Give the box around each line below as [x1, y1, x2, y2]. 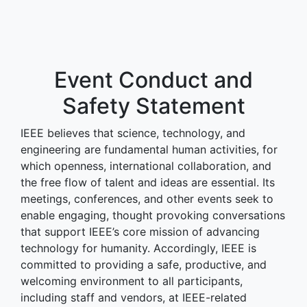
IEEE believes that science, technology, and [21, 126, 245, 140]
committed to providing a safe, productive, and [21, 258, 267, 271]
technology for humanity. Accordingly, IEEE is [21, 241, 256, 255]
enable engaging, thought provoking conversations [21, 208, 285, 222]
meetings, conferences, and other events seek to [21, 192, 273, 206]
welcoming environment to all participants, [21, 274, 243, 288]
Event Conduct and [54, 66, 253, 93]
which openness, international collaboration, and [21, 159, 271, 173]
